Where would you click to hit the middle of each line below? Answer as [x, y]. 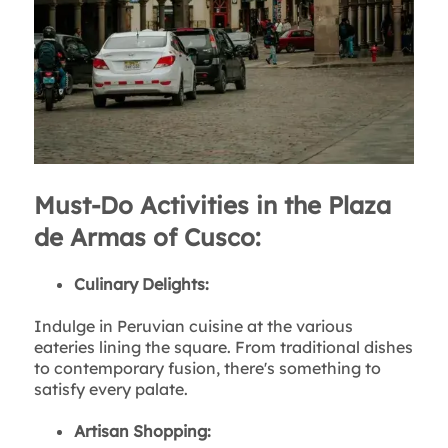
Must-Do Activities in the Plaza [212, 204]
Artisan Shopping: [144, 431]
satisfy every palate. [110, 389]
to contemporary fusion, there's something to [207, 368]
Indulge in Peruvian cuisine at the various [193, 326]
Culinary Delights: [143, 283]
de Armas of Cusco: [146, 236]
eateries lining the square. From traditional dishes [223, 347]
